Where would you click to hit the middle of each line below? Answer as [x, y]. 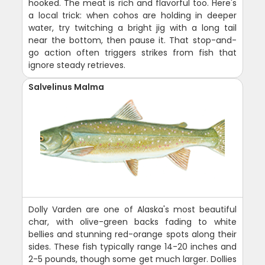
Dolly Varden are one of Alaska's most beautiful [132, 209]
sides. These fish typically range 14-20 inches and [132, 246]
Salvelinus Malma [67, 87]
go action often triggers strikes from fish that [132, 52]
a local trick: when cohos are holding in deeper [132, 15]
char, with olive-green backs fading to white [132, 222]
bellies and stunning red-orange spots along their [132, 234]
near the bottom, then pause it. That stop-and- [132, 40]
